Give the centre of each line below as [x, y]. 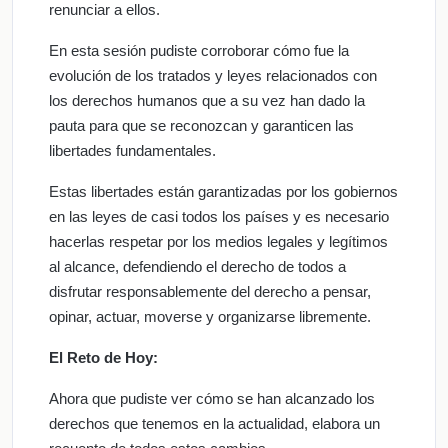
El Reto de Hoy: [103, 358]
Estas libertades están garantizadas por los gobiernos [223, 192]
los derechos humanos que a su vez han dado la [207, 101]
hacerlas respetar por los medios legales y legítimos [218, 242]
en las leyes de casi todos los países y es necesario [219, 217]
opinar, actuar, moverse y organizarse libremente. [210, 317]
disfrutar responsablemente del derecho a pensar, [210, 292]
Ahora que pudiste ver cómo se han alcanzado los [212, 399]
